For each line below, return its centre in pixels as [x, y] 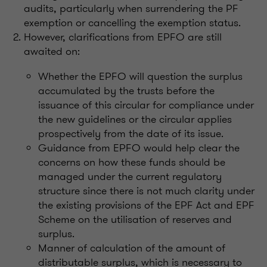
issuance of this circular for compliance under [146, 105]
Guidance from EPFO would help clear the [139, 148]
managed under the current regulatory [130, 176]
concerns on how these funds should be [132, 162]
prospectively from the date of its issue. [131, 133]
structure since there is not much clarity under [146, 190]
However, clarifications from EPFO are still [123, 37]
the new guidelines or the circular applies [135, 119]
